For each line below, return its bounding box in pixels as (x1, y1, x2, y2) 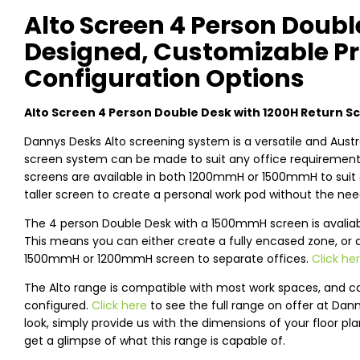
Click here (92, 297, 147, 314)
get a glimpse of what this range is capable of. (24, 333, 285, 350)
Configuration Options (24, 62, 305, 96)
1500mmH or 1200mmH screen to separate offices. (24, 251, 312, 268)
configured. (24, 297, 92, 314)
